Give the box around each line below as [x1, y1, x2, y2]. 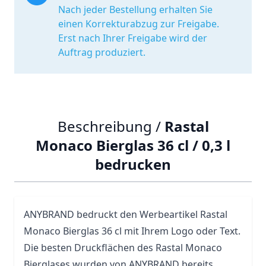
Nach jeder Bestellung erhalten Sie [58, 3, 213, 16]
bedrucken [95, 154, 171, 174]
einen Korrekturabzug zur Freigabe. [58, 17, 219, 30]
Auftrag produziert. [58, 46, 145, 59]
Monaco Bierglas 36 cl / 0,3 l [36, 135, 230, 155]
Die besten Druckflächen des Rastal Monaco [24, 241, 222, 254]
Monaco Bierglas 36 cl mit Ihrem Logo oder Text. [24, 224, 240, 237]
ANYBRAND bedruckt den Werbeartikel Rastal [24, 208, 227, 221]
